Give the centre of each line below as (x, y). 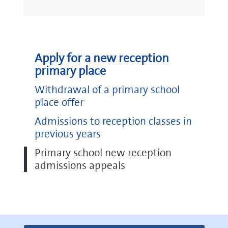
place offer (59, 102)
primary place (70, 71)
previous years (67, 134)
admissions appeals (80, 165)
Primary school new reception (103, 153)
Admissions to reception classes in (113, 121)
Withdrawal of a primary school (107, 90)
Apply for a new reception (102, 58)
